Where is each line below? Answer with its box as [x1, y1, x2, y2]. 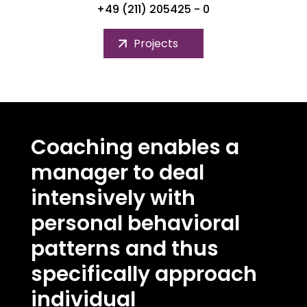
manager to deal [30, 158, 204, 187]
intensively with [30, 184, 195, 212]
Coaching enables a [30, 133, 239, 162]
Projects [133, 36, 178, 51]
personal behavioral [30, 209, 240, 238]
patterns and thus [30, 234, 219, 263]
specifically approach [30, 260, 257, 288]
